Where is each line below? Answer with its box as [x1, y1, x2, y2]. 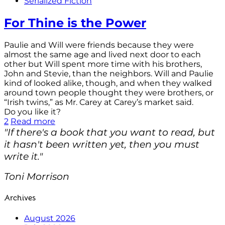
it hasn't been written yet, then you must [4, 138, 199, 150]
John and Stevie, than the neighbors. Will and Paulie [4, 68, 213, 78]
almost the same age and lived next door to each [4, 49, 201, 59]
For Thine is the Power [4, 15, 146, 30]
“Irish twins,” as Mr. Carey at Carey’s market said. [4, 97, 193, 107]
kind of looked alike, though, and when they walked [4, 78, 212, 88]
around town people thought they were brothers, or [4, 87, 213, 97]
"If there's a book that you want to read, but [4, 126, 215, 138]
